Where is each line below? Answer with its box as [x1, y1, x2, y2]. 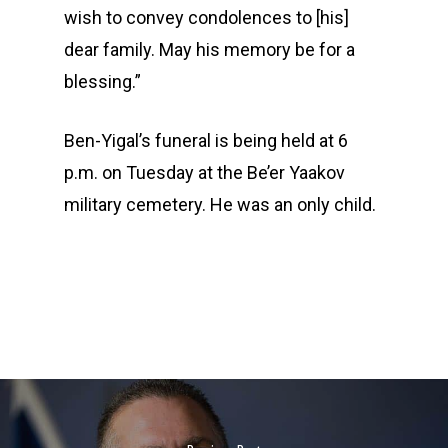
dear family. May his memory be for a [64, 39, 355, 60]
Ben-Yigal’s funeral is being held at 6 [64, 130, 348, 151]
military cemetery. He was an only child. [64, 194, 376, 215]
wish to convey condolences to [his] [64, 7, 349, 28]
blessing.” [64, 71, 141, 92]
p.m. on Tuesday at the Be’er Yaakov [64, 162, 345, 183]
